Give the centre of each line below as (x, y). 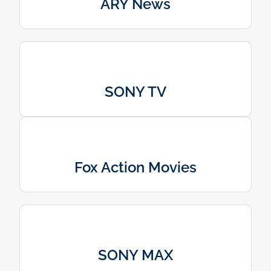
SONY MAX (135, 255)
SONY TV (135, 91)
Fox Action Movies (135, 167)
